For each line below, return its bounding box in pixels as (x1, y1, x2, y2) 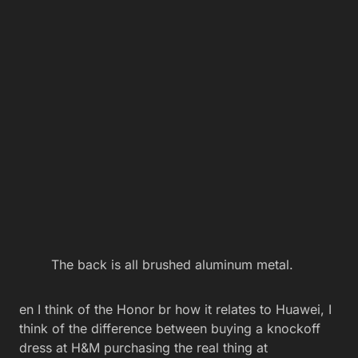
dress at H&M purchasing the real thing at (19, 340, 268, 356)
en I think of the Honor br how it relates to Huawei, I (19, 301, 332, 317)
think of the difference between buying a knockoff (19, 320, 320, 336)
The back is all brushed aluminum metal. (51, 257, 297, 272)
